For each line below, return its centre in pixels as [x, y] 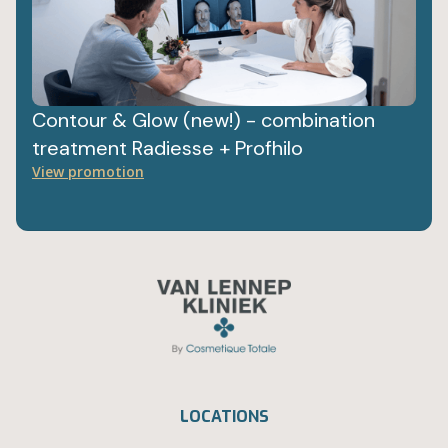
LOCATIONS [224, 417]
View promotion [88, 172]
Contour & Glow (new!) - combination [203, 120]
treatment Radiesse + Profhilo [167, 148]
